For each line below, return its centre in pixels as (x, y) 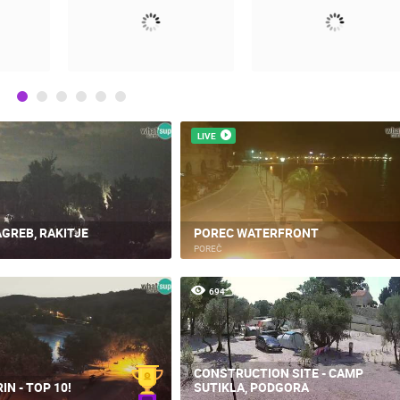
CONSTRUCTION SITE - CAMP (278, 373)
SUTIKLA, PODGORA (251, 387)
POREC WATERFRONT (256, 232)
